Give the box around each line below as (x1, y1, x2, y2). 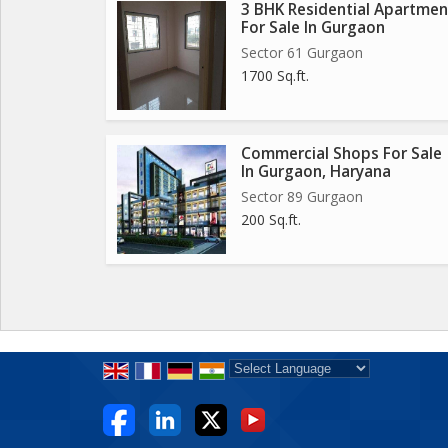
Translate (355, 381, 416, 400)
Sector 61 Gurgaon (241, 43, 363, 62)
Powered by (229, 381, 310, 400)
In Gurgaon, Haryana (241, 161, 391, 182)
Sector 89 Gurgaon (241, 187, 363, 206)
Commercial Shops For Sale (241, 143, 442, 164)
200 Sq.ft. (241, 210, 301, 229)
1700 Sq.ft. (241, 66, 309, 85)
